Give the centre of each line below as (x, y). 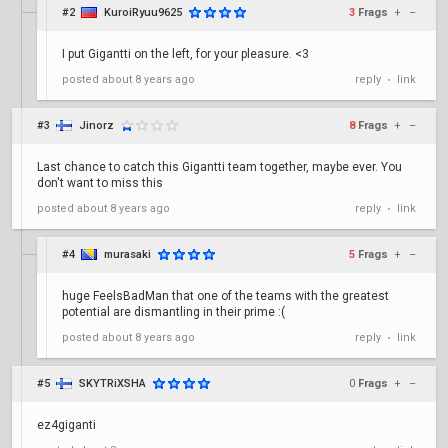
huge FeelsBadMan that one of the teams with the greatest (225, 296)
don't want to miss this (100, 183)
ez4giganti (66, 425)
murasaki (127, 254)
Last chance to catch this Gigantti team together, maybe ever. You (219, 167)
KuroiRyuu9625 (143, 12)
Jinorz (96, 125)
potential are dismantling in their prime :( (173, 312)
